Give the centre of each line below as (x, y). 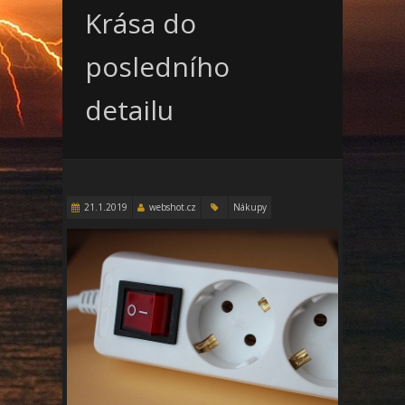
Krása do (141, 23)
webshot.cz (173, 207)
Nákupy (250, 207)
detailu (129, 110)
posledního (157, 66)
